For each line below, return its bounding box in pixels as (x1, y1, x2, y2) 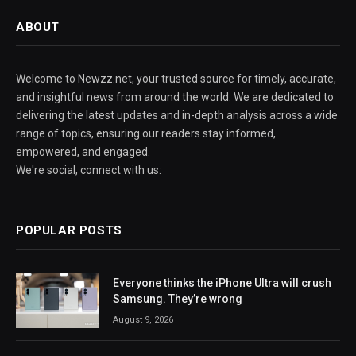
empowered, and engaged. (16, 145, 150, 158)
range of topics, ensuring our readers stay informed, (16, 126, 276, 140)
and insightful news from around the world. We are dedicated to (16, 90, 334, 103)
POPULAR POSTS (16, 222, 122, 238)
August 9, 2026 (113, 314, 173, 325)
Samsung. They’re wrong (113, 292, 242, 305)
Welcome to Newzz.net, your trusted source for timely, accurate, (16, 72, 336, 85)
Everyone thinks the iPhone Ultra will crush (113, 276, 331, 289)
